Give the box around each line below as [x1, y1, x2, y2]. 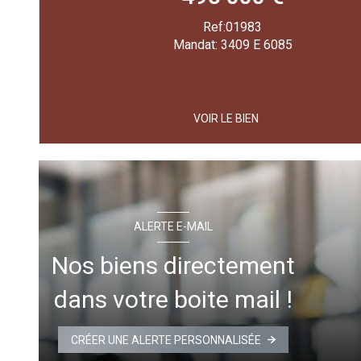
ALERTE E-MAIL [134, 220, 213, 234]
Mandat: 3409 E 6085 [172, 36, 293, 52]
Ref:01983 [203, 19, 263, 35]
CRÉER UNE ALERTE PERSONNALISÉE [71, 333, 262, 346]
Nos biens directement [52, 251, 295, 280]
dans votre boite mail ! [54, 284, 293, 313]
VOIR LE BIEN [193, 111, 259, 125]
